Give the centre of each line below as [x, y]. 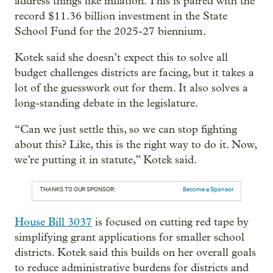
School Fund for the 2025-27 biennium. [110, 31]
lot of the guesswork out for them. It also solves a [131, 88]
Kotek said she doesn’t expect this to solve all [121, 57]
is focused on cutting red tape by [170, 222]
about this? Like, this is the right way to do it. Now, [136, 144]
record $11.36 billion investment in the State [121, 16]
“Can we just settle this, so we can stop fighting [126, 129]
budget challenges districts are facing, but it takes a [134, 73]
